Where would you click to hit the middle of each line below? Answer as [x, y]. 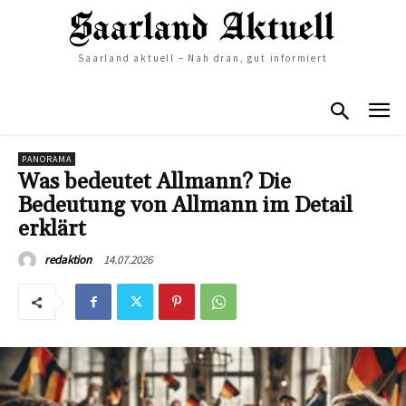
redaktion [68, 260]
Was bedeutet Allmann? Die [155, 183]
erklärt [52, 230]
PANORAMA [47, 159]
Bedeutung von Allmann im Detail [185, 206]
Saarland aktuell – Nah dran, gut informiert [203, 58]
